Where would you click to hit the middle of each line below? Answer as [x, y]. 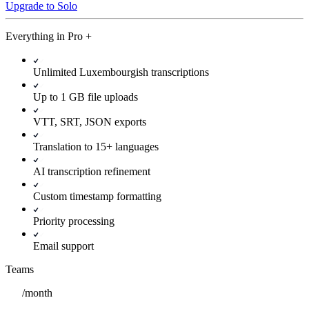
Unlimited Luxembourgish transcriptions [121, 72]
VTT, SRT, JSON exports [90, 122]
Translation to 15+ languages [96, 147]
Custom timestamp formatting [97, 197]
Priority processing [74, 221]
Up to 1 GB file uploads [86, 97]
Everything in [37, 37]
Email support [63, 246]
